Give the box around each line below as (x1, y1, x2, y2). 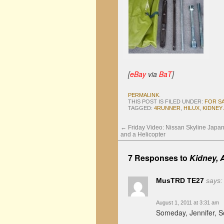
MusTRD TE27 (156, 176, 204, 184)
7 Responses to (128, 152, 189, 163)
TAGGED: (128, 105, 154, 111)
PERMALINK (128, 92, 159, 98)
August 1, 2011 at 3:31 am (156, 199, 219, 205)
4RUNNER (154, 105, 180, 111)
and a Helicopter (120, 131, 165, 138)
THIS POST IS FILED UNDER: (128, 98, 204, 104)
